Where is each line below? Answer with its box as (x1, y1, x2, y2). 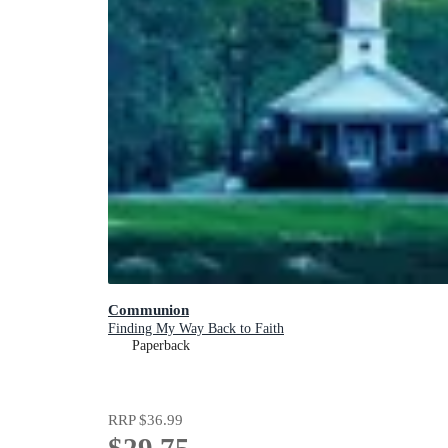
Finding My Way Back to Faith (108, 321, 284, 337)
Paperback (132, 338, 190, 354)
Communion (108, 301, 189, 319)
